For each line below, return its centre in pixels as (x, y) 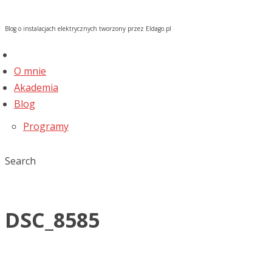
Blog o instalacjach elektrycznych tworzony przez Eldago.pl (88, 29)
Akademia (36, 87)
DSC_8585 (52, 219)
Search (20, 161)
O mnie (30, 71)
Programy (46, 126)
